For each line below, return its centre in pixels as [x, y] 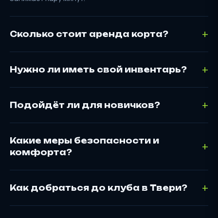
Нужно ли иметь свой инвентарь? [98, 69]
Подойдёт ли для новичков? [85, 105]
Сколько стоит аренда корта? [89, 34]
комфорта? [41, 152]
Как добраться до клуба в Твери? [99, 188]
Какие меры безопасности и [84, 140]
